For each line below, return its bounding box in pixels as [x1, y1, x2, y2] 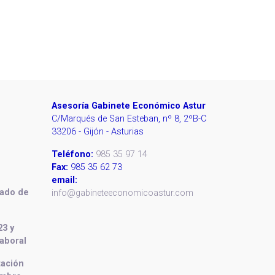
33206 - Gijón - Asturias [51, 126, 144, 137]
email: [51, 175, 77, 186]
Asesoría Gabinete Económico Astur [51, 101, 206, 112]
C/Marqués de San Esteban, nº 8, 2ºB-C [51, 114, 206, 125]
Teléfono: [51, 149, 93, 160]
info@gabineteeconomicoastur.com [51, 188, 193, 199]
